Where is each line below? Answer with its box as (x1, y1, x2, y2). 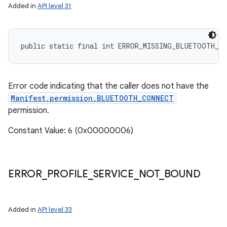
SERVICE (93, 168, 134, 180)
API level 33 (37, 205, 72, 214)
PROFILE (47, 168, 88, 180)
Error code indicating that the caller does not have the (8, 81, 209, 91)
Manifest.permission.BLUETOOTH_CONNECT (11, 93, 174, 103)
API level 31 (37, 2, 71, 10)
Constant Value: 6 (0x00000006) (8, 126, 133, 136)
